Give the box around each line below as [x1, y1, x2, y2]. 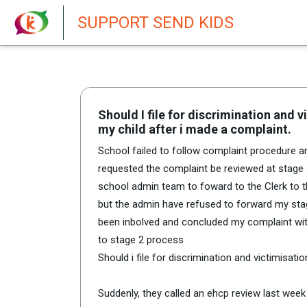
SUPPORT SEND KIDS [77, 13, 234, 32]
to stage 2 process [98, 234, 184, 246]
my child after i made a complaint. [98, 122, 291, 136]
